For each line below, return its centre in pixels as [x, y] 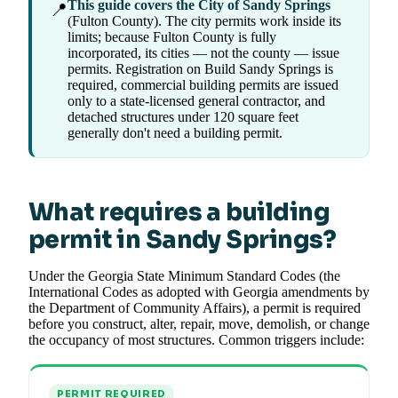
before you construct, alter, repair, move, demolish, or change [199, 324]
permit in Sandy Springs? [183, 240]
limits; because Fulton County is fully [172, 37]
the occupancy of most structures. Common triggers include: [196, 340]
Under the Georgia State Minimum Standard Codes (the [184, 276]
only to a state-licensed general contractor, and [196, 101]
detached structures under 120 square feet [183, 117]
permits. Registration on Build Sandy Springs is [200, 69]
